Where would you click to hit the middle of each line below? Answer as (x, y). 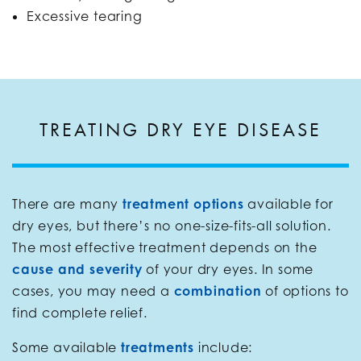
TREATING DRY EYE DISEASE (180, 129)
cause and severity (77, 269)
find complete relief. (82, 312)
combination (218, 290)
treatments (158, 347)
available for (288, 203)
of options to (305, 290)
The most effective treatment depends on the (165, 247)
